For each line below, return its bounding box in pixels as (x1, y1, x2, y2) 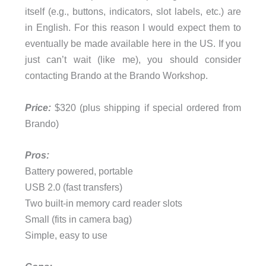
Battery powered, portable (24, 165, 133, 176)
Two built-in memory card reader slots (24, 197, 182, 208)
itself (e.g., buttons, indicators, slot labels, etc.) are (24, 6, 242, 17)
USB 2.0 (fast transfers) (24, 181, 122, 192)
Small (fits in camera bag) (24, 213, 132, 224)
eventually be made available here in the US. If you (24, 38, 242, 49)
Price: (24, 102, 51, 113)
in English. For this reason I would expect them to (24, 22, 242, 33)
